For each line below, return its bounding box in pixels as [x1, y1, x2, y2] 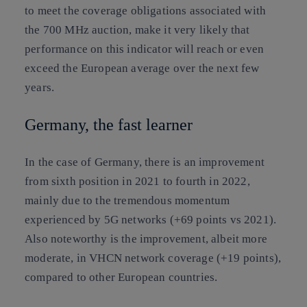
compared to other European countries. [25, 271, 218, 284]
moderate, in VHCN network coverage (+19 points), [25, 251, 282, 265]
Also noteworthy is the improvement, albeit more [25, 232, 267, 246]
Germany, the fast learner [25, 116, 193, 134]
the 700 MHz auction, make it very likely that [25, 23, 250, 36]
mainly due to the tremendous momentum [25, 194, 230, 208]
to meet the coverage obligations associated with [25, 3, 267, 17]
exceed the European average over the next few [25, 61, 260, 75]
